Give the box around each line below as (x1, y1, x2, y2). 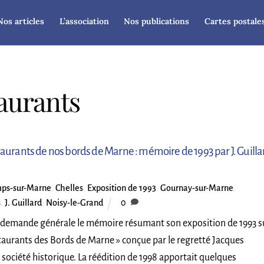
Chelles (55, 183, 83, 193)
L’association (59, 15, 109, 27)
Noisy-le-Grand (45, 198, 103, 208)
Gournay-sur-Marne (160, 183, 233, 193)
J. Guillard (4, 198, 42, 208)
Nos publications (124, 15, 190, 27)
